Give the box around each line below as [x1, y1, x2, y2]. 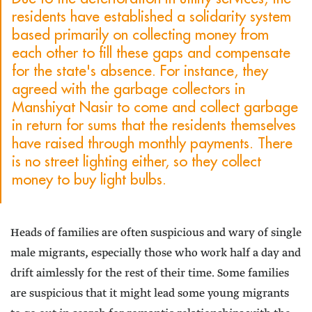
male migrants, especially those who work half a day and [10, 246, 301, 261]
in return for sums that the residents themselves [12, 116, 296, 135]
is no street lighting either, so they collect [12, 152, 261, 171]
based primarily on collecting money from [12, 25, 269, 45]
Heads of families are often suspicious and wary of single [10, 226, 302, 241]
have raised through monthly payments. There [12, 134, 292, 153]
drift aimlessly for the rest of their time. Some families [10, 266, 289, 281]
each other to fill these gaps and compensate [12, 43, 290, 63]
